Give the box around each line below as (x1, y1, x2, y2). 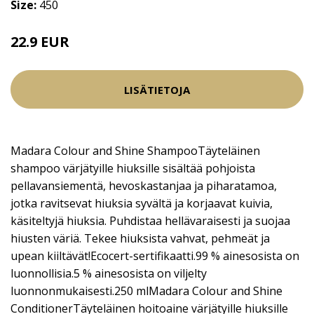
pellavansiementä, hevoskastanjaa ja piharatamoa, (11, 178, 277, 193)
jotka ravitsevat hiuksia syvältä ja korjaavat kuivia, (11, 196, 273, 211)
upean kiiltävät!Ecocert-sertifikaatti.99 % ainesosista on (11, 248, 299, 264)
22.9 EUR (11, 32, 69, 51)
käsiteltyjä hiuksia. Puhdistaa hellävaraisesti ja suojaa (11, 213, 290, 228)
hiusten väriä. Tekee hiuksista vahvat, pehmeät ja (11, 231, 270, 246)
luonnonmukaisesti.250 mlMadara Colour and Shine (11, 283, 282, 299)
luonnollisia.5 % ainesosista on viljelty (11, 266, 207, 281)
